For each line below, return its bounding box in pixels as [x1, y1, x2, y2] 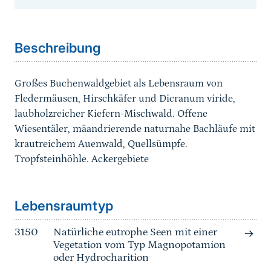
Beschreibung [15, 40, 100, 56]
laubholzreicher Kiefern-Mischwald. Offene [15, 108, 207, 120]
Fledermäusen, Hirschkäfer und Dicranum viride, [15, 93, 235, 105]
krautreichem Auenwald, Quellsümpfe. [15, 138, 188, 151]
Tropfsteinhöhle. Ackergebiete [15, 153, 149, 166]
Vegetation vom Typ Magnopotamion [53, 239, 226, 252]
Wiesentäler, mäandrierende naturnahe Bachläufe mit [15, 123, 255, 135]
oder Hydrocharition [53, 252, 149, 264]
